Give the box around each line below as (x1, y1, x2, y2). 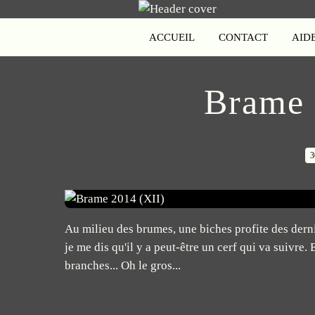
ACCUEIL (149, 32, 195, 43)
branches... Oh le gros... (65, 259, 181, 272)
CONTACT (219, 32, 268, 43)
